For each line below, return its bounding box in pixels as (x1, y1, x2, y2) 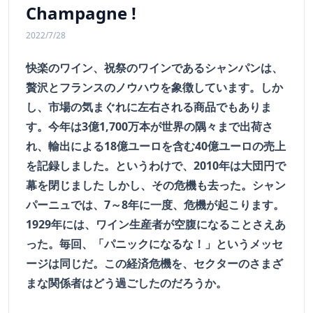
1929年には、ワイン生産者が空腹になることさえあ (26, 217, 286, 233)
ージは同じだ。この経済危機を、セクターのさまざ (26, 256, 283, 272)
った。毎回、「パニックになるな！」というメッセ (26, 236, 283, 252)
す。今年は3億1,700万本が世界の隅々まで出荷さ (26, 119, 273, 135)
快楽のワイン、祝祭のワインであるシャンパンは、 (26, 60, 283, 76)
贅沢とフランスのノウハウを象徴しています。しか (26, 80, 283, 96)
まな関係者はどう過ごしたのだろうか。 (26, 275, 227, 291)
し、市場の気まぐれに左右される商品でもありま (26, 99, 272, 115)
